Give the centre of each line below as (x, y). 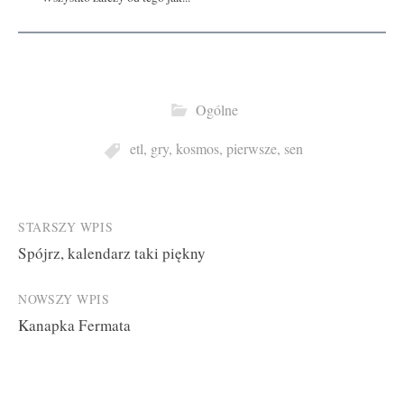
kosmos (197, 149)
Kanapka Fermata (74, 325)
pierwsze (252, 149)
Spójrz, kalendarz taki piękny (112, 252)
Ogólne (216, 110)
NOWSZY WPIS (64, 298)
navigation (66, 265)
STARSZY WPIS (66, 226)
